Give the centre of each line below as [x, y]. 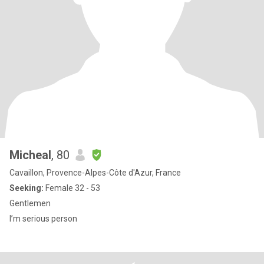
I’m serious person [43, 219]
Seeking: [27, 188]
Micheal [30, 155]
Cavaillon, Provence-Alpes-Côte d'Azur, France [95, 173]
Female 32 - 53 [72, 188]
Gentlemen [30, 203]
